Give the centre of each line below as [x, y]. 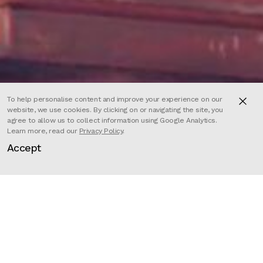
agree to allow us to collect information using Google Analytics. [112, 121]
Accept [24, 147]
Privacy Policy [101, 131]
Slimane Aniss [165, 200]
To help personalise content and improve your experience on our [115, 100]
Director [30, 200]
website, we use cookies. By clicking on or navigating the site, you [115, 110]
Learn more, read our [43, 131]
